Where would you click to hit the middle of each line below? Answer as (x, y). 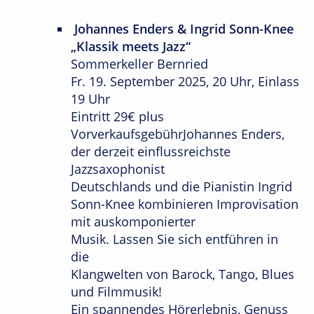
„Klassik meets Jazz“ (131, 47)
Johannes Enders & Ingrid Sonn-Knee (182, 29)
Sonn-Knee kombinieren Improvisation (185, 204)
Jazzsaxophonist (118, 169)
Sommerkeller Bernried (139, 64)
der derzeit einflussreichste (151, 152)
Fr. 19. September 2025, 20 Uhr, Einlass (185, 82)
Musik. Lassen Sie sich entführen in (175, 239)
